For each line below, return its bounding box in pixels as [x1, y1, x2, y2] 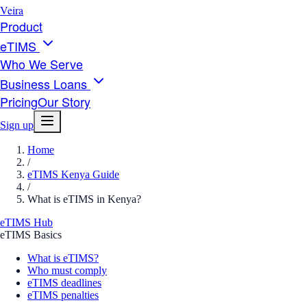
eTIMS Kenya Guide [27, 169, 119, 180]
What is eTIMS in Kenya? [27, 193, 141, 205]
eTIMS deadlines [27, 277, 101, 288]
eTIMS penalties [27, 289, 99, 301]
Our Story [38, 93, 90, 110]
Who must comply [27, 265, 107, 276]
